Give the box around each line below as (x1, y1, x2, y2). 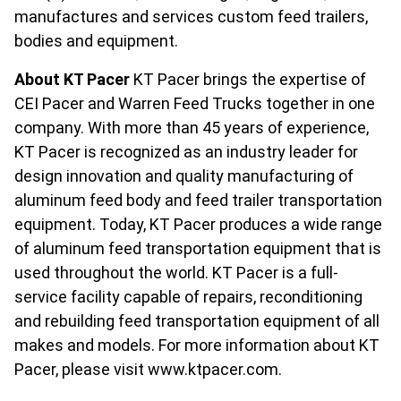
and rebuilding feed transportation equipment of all (14, 311, 380, 330)
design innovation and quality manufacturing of (14, 166, 354, 185)
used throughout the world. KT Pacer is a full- (14, 263, 338, 282)
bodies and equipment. (14, 31, 182, 50)
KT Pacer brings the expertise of (130, 70, 366, 89)
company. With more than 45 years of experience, (14, 118, 369, 137)
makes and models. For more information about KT (14, 336, 380, 354)
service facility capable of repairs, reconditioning (14, 287, 363, 306)
